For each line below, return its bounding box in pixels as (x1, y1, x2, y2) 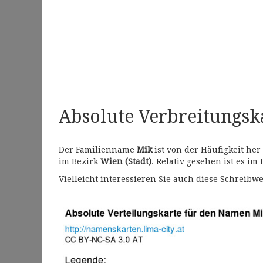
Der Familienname (59, 145, 137, 155)
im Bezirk (59, 157, 100, 167)
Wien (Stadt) (100, 157, 151, 167)
